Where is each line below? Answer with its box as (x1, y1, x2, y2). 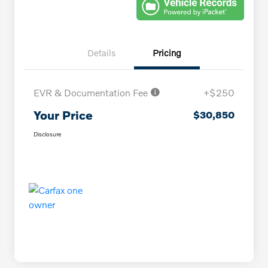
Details (87, 47, 115, 58)
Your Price (33, 107, 93, 122)
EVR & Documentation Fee (33, 86, 150, 98)
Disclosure (33, 130, 61, 138)
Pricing (153, 47, 181, 58)
